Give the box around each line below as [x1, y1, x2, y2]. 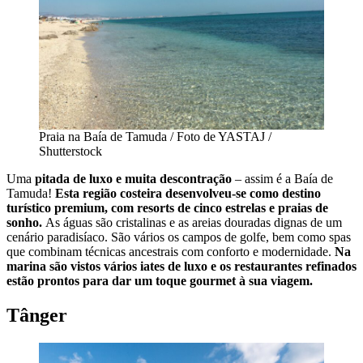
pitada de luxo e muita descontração [35, 171, 232, 186]
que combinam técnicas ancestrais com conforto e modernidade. [6, 244, 335, 258]
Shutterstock [39, 143, 102, 158]
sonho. [6, 215, 45, 229]
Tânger [6, 304, 67, 326]
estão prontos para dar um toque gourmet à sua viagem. [6, 273, 313, 288]
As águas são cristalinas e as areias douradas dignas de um [45, 215, 342, 229]
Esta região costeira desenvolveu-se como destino [55, 186, 321, 200]
